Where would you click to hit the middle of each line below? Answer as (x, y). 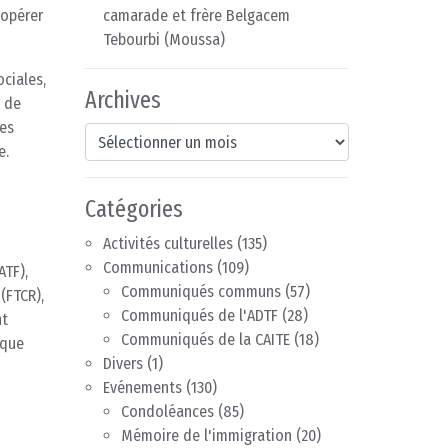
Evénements (142, 388)
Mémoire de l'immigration (206, 436)
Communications (158, 268)
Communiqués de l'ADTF (199, 316)
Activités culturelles (168, 244)
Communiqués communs (201, 292)
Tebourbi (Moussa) (164, 40)
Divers (123, 364)
